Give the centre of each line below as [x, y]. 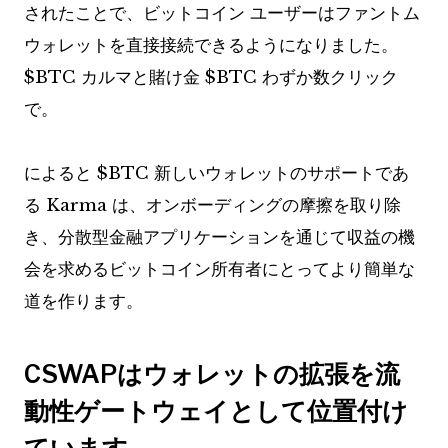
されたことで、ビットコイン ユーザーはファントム [222, 14]
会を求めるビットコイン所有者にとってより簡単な [219, 270]
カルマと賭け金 [140, 78]
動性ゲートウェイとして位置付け [216, 410]
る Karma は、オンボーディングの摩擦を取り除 [212, 206]
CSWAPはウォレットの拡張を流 [212, 373]
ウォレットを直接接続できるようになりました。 [211, 46]
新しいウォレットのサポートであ [279, 174]
